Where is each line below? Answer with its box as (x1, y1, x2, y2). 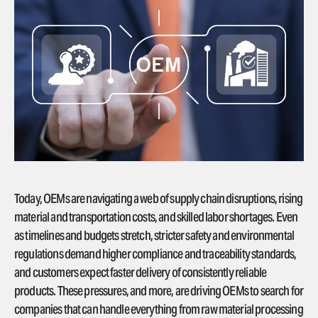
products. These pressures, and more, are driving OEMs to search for (14, 282, 304, 299)
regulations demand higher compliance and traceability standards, (14, 245, 297, 262)
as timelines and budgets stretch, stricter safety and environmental (14, 226, 295, 243)
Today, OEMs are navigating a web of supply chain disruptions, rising (14, 190, 303, 207)
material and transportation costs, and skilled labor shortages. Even (14, 208, 298, 225)
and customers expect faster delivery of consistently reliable (14, 263, 267, 280)
